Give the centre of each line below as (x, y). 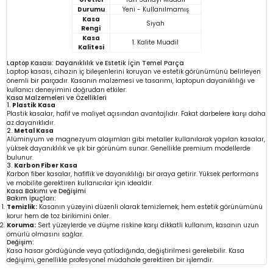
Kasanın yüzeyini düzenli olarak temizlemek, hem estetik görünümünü (150, 207)
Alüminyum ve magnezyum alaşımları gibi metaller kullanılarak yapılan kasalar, (136, 139)
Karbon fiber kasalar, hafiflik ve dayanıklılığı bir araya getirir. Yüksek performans (133, 174)
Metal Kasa (34, 130)
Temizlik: (22, 207)
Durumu (91, 9)
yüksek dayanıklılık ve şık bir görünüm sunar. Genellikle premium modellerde (129, 148)
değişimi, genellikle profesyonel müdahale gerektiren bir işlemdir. (110, 260)
